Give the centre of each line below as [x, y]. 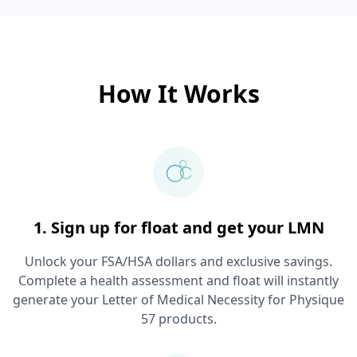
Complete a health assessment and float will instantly [178, 280]
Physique [317, 300]
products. [186, 319]
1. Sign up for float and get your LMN [178, 228]
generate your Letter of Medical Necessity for [151, 300]
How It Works [178, 94]
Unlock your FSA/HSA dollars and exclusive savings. [178, 261]
